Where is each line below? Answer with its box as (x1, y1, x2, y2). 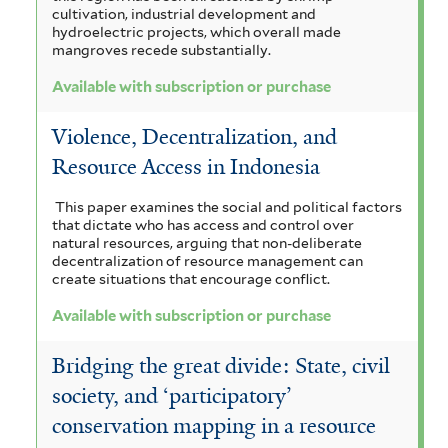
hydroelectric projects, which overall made (52, 23, 341, 40)
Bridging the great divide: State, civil (52, 352, 390, 381)
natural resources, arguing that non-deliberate (52, 234, 362, 251)
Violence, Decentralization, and (52, 123, 337, 152)
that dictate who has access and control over (52, 216, 354, 233)
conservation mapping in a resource (52, 412, 376, 441)
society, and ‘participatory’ (52, 382, 292, 411)
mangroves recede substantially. (52, 41, 271, 58)
